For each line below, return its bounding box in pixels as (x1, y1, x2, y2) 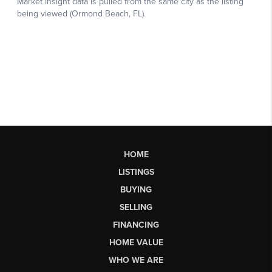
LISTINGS (118, 166, 154, 177)
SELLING (120, 202, 152, 212)
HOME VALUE (109, 237, 163, 248)
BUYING (120, 184, 152, 195)
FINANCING (113, 219, 159, 230)
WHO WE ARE (109, 254, 163, 265)
